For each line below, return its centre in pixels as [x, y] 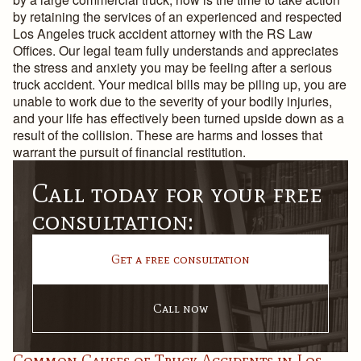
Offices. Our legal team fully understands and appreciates [176, 50]
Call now [180, 308]
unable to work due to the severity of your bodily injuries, [172, 101]
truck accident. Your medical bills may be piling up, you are [180, 84]
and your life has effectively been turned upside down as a [178, 118]
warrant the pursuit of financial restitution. [129, 152]
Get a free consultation [180, 259]
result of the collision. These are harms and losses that [168, 135]
